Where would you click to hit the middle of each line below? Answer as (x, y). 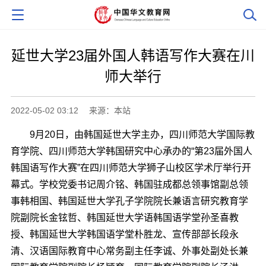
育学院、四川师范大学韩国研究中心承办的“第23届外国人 (131, 151)
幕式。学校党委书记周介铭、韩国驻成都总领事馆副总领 (129, 184)
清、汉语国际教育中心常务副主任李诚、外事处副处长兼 (129, 251)
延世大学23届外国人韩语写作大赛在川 (133, 55)
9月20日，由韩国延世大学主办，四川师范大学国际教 (132, 134)
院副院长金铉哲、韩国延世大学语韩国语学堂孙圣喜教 (124, 217)
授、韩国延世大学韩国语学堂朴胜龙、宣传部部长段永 (124, 234)
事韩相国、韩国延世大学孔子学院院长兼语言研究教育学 (129, 201)
